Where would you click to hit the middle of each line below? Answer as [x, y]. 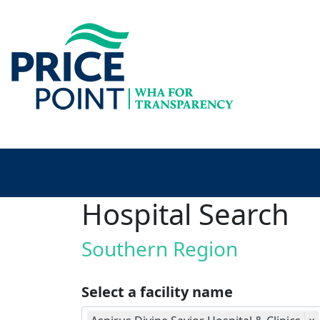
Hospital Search [185, 214]
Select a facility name [157, 292]
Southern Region [160, 249]
